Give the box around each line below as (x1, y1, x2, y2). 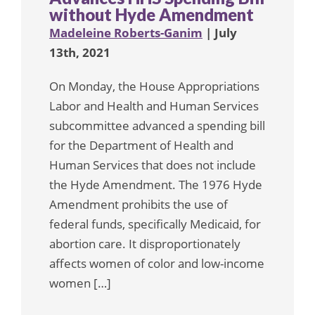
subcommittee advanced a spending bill (49, 117, 265, 134)
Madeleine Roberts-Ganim (49, 24, 202, 41)
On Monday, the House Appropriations (49, 77, 259, 94)
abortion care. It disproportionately (49, 235, 240, 252)
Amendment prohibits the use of (49, 195, 228, 212)
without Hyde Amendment (49, 4, 254, 25)
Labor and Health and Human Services (49, 97, 259, 114)
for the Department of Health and (49, 136, 233, 153)
